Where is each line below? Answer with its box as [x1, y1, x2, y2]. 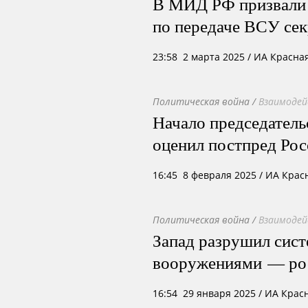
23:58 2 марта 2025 [153, 50, 245, 63]
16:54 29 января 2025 [153, 287, 256, 300]
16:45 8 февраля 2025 [153, 168, 256, 181]
